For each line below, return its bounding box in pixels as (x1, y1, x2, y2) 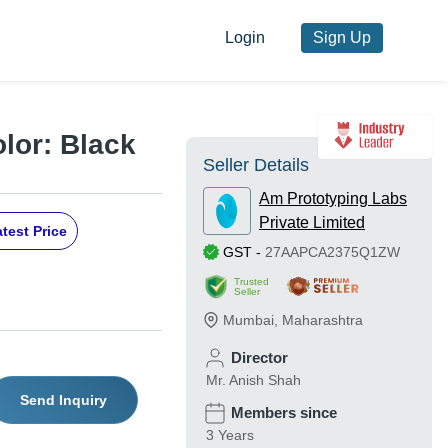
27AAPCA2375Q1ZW (265, 244, 400, 261)
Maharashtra (282, 312, 363, 329)
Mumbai (223, 312, 274, 329)
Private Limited (259, 214, 365, 232)
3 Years (206, 427, 254, 444)
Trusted (234, 276, 269, 288)
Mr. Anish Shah (206, 372, 301, 389)
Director (231, 349, 288, 367)
